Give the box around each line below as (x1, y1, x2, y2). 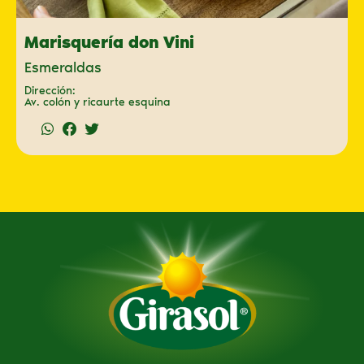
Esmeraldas (24, 58, 102, 76)
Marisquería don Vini (24, 32, 194, 52)
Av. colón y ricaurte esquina (24, 94, 171, 109)
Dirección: (24, 83, 76, 97)
